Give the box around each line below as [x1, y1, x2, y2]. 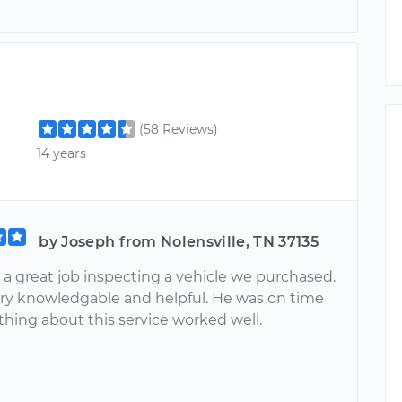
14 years [37, 144, 87, 162]
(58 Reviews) [139, 120, 219, 137]
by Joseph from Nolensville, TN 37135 [39, 233, 319, 251]
